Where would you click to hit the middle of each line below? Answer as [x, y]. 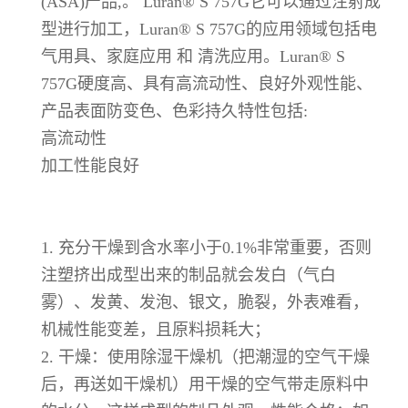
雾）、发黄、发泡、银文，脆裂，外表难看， [205, 302]
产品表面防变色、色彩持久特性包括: [174, 111]
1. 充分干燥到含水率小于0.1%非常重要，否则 [206, 247]
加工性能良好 [90, 165]
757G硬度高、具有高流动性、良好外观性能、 [207, 83]
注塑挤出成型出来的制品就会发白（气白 [189, 275]
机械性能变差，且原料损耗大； [156, 329]
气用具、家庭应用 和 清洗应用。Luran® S [193, 56]
